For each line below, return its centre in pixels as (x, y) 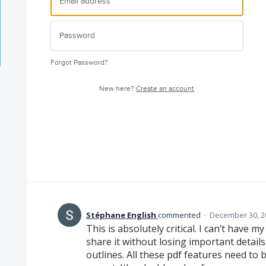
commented (180, 215)
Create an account (165, 88)
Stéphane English (121, 215)
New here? (118, 88)
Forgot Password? (79, 62)
